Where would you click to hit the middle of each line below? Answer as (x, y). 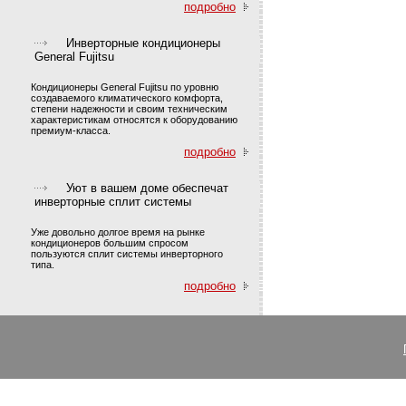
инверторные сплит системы (113, 202)
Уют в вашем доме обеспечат (147, 188)
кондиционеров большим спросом (110, 243)
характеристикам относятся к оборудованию (134, 120)
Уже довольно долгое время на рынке (118, 232)
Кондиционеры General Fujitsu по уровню (125, 87)
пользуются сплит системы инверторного (127, 254)
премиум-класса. (71, 130)
